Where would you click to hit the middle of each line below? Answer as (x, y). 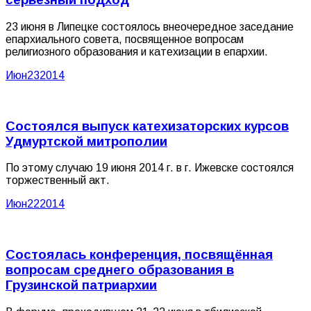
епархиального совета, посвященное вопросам (125, 39)
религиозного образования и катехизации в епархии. (137, 52)
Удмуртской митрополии (86, 141)
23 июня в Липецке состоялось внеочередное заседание (150, 27)
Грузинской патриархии (81, 285)
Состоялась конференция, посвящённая (139, 255)
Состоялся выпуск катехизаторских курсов (147, 126)
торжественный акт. (58, 180)
